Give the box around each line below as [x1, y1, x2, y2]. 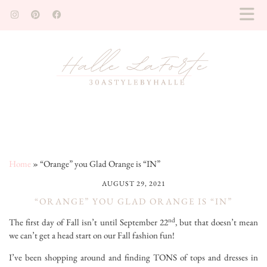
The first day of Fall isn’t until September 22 [9, 216, 168, 228]
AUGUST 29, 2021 [101, 179, 166, 189]
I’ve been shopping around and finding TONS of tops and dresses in [9, 252, 258, 263]
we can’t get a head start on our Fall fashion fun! [9, 229, 175, 241]
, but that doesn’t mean [175, 216, 259, 228]
